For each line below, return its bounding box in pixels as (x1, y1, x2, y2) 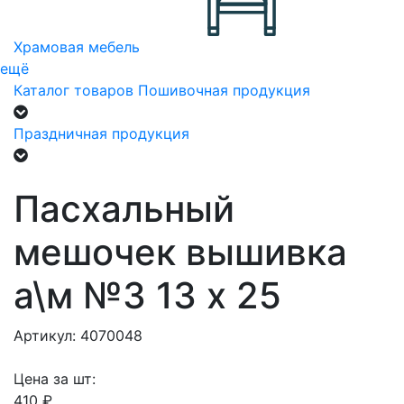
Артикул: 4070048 (14, 326, 142, 344)
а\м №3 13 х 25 (14, 273, 281, 317)
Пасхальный (14, 187, 234, 231)
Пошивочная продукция (138, 81, 310, 99)
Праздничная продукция (14, 124, 189, 142)
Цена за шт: (14, 370, 96, 388)
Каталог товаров (14, 81, 133, 99)
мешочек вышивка (14, 230, 347, 274)
